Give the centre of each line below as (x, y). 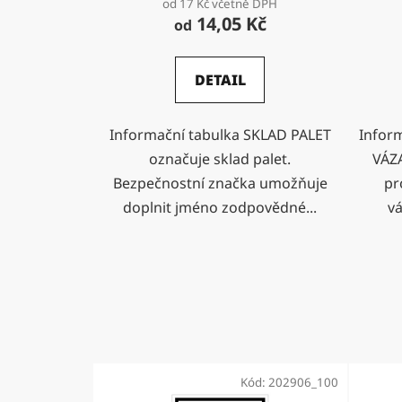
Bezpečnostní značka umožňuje (220, 183)
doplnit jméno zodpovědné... (220, 207)
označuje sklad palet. (220, 158)
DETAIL (220, 79)
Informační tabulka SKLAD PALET (220, 134)
